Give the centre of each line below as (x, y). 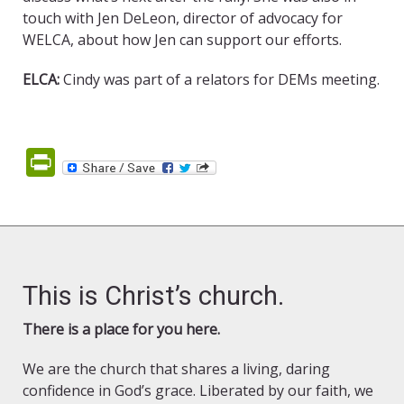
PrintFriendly (141, 162)
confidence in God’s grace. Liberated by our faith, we (198, 391)
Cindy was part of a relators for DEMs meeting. (221, 80)
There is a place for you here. (121, 330)
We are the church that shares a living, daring (176, 369)
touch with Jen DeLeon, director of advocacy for (183, 18)
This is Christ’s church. (153, 296)
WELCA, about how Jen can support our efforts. (182, 40)
